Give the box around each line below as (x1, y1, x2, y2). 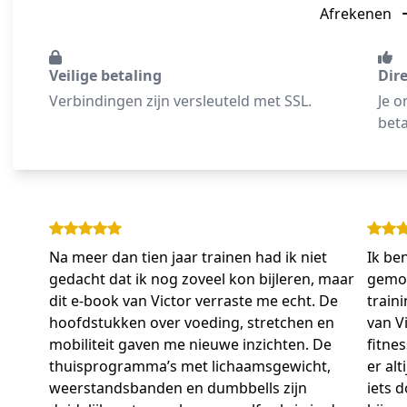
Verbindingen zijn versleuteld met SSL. (49, 91, 312, 112)
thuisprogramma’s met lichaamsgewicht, (49, 356, 331, 377)
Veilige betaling (49, 65, 162, 86)
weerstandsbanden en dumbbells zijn (49, 378, 307, 399)
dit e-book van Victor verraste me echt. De (49, 291, 338, 312)
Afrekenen (319, 4, 395, 25)
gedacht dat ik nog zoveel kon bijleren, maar (49, 269, 354, 290)
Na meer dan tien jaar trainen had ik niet (49, 247, 327, 268)
